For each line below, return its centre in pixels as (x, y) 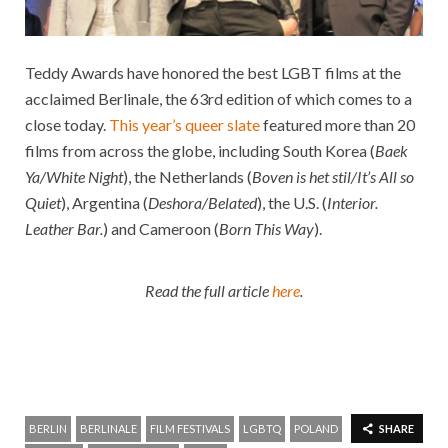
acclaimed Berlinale (92, 99)
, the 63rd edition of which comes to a (285, 99)
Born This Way (266, 229)
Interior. (352, 203)
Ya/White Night (74, 177)
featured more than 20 (337, 125)
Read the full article (208, 291)
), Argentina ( (104, 203)
